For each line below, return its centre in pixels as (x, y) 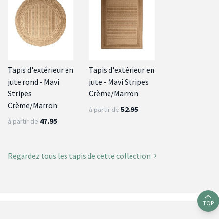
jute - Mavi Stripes (119, 82)
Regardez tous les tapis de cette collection (79, 156)
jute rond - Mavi (33, 82)
